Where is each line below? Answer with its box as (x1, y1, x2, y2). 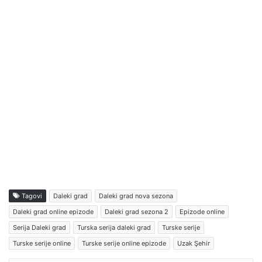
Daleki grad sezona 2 (105, 207, 168, 216)
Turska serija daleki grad (77, 223, 151, 232)
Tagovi (20, 191, 42, 200)
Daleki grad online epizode (13, 207, 94, 216)
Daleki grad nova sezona (99, 191, 173, 200)
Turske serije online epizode (82, 239, 166, 247)
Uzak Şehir (177, 239, 210, 247)
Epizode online (180, 207, 225, 216)
